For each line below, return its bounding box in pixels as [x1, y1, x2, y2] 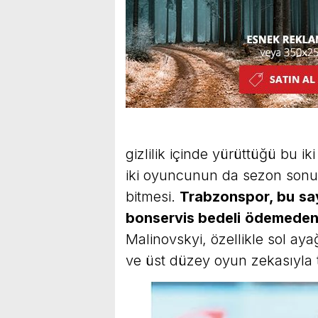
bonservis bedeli [126, 209, 241, 226]
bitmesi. [126, 187, 180, 205]
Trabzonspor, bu [180, 187, 295, 205]
